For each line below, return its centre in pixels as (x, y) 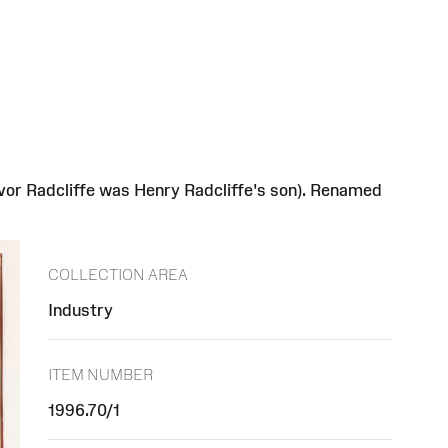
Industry (80, 310)
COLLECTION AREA (118, 275)
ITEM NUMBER (100, 374)
